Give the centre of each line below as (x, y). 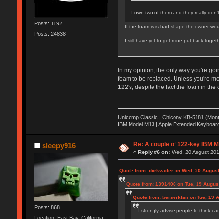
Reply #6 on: (154, 152)
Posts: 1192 (48, 23)
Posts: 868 (47, 207)
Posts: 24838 (50, 33)
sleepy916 (59, 145)
